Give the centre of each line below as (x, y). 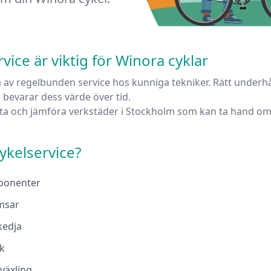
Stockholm (150, 112)
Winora (140, 60)
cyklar (188, 60)
